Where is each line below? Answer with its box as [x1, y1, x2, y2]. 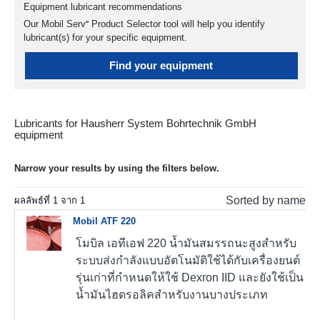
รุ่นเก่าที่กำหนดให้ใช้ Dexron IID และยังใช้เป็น [76, 271, 304, 284]
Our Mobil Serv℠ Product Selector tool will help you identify [24, 18, 265, 29]
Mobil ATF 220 [73, 216, 136, 227]
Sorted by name [226, 194, 306, 206]
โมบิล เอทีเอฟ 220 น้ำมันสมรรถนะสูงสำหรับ [76, 236, 297, 249]
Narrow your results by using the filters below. [14, 163, 219, 174]
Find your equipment [109, 59, 214, 71]
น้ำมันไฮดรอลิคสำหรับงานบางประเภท [76, 288, 269, 301]
